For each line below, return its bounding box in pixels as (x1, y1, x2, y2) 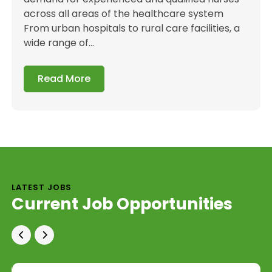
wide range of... (24, 35, 95, 50)
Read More (38, 71, 91, 86)
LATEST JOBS (12, 181, 72, 193)
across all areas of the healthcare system (24, 6, 224, 21)
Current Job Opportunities (12, 192, 233, 215)
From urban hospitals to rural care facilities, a (24, 21, 240, 35)
